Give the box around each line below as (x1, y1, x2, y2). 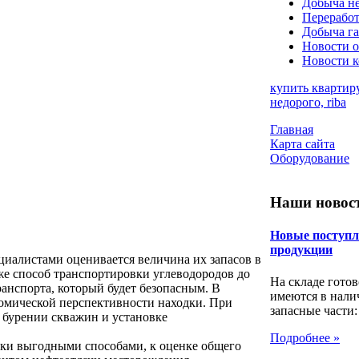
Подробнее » (270, 330, 340, 345)
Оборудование (270, 151, 349, 166)
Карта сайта (270, 137, 335, 151)
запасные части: (270, 303, 357, 317)
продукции (270, 243, 333, 257)
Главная (270, 123, 313, 137)
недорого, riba (270, 95, 346, 110)
